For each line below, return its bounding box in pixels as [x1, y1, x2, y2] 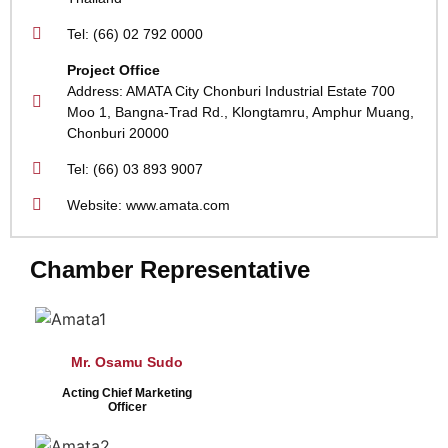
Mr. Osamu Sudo [71, 353, 183, 370]
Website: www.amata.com [67, 196, 230, 213]
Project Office [67, 61, 160, 78]
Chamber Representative [30, 255, 310, 283]
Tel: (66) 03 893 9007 [67, 160, 203, 177]
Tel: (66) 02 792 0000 [67, 25, 203, 42]
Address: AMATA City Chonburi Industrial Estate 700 [67, 82, 395, 99]
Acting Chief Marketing [62, 385, 192, 400]
